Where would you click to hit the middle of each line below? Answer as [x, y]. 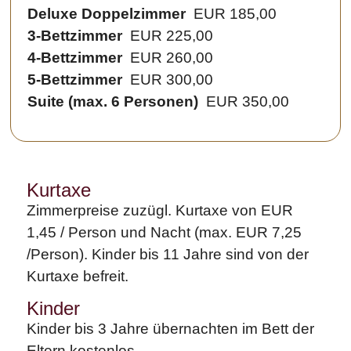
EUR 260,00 [168, 58]
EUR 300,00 [168, 80]
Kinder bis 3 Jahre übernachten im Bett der [171, 328]
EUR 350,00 [244, 102]
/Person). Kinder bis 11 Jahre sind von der [168, 255]
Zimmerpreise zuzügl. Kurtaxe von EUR [160, 211]
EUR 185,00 [232, 14]
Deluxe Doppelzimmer [107, 14]
